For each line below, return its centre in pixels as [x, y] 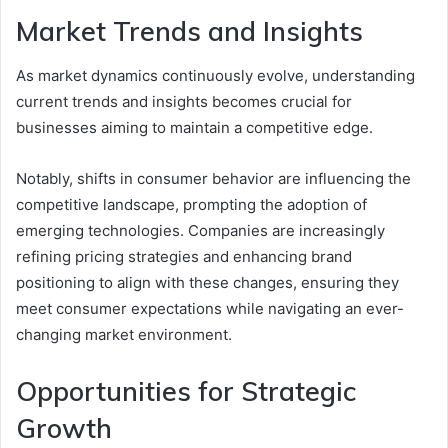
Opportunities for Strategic [186, 391]
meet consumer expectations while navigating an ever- [210, 309]
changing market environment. [124, 335]
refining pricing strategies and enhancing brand [184, 257]
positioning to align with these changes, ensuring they [207, 283]
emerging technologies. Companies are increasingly [200, 231]
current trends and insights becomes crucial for [184, 102]
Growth [64, 428]
